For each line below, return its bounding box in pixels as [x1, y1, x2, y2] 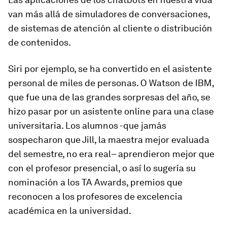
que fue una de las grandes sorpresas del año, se [8, 92, 210, 102]
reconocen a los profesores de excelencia [8, 191, 182, 202]
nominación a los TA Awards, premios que [8, 177, 182, 187]
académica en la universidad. [8, 205, 131, 216]
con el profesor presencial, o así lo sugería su [8, 163, 196, 173]
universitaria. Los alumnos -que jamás [8, 120, 166, 131]
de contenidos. [8, 37, 71, 48]
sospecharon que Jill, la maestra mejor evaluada [8, 134, 209, 145]
